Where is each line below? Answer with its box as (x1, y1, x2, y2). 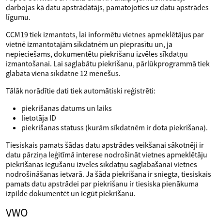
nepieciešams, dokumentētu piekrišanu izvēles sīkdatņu (6, 49, 188, 59)
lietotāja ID (21, 113, 56, 123)
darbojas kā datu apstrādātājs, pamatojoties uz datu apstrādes (6, 2, 209, 12)
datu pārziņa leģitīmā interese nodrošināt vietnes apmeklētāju (6, 150, 207, 159)
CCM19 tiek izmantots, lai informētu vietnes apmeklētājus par (6, 30, 204, 39)
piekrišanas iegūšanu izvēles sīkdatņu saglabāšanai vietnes (6, 159, 197, 169)
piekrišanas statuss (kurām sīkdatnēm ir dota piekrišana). (21, 123, 208, 132)
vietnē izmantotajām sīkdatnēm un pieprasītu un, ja (6, 39, 172, 49)
